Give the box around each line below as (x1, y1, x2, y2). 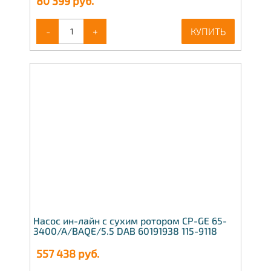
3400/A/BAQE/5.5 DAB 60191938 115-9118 (33, 225, 217, 237)
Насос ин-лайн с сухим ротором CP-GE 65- (33, 215, 227, 227)
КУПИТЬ (191, 25, 226, 37)
